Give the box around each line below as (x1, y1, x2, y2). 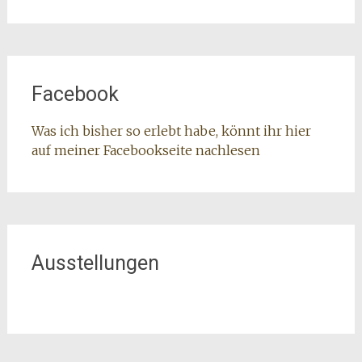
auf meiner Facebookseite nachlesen (31, 142, 260, 158)
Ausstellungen (31, 251, 159, 275)
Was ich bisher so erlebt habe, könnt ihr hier (31, 123, 311, 139)
